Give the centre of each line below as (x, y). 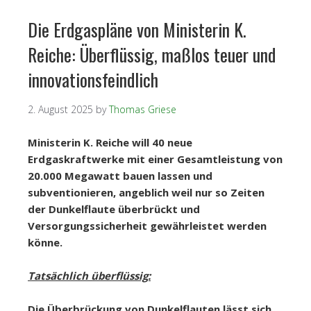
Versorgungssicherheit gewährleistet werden (147, 226)
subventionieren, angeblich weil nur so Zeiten (146, 192)
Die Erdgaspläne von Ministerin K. (137, 30)
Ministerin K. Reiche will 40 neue (110, 142)
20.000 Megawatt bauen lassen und (120, 176)
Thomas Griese (143, 109)
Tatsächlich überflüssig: (89, 276)
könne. (45, 242)
